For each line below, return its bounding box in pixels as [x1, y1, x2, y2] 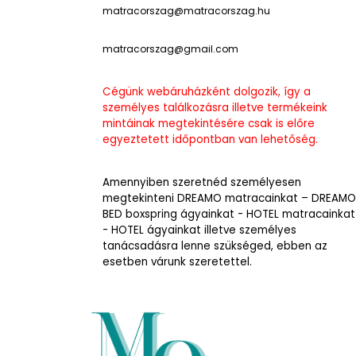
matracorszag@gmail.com [103, 42, 238, 56]
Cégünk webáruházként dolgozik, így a [103, 84, 311, 99]
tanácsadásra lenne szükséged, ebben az [103, 238, 327, 253]
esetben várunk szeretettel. [103, 254, 252, 269]
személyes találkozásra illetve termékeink [103, 100, 327, 115]
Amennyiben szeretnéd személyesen [103, 175, 301, 190]
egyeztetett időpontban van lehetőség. [103, 132, 321, 147]
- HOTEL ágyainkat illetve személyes [103, 222, 296, 238]
